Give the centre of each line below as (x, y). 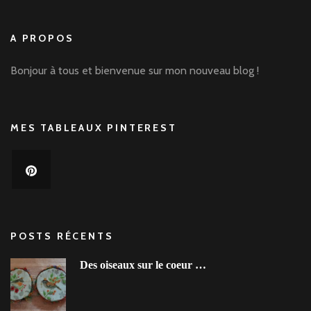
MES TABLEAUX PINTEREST (94, 128)
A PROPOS (42, 39)
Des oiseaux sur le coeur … (143, 265)
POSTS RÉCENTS (62, 236)
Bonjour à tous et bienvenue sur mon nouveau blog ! (135, 71)
